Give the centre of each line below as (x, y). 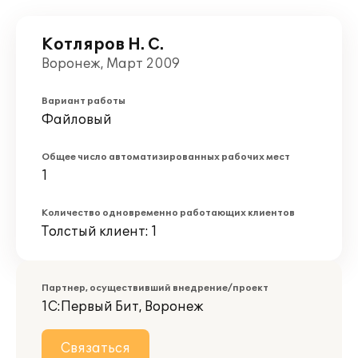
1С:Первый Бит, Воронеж (123, 307)
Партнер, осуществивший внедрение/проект (155, 288)
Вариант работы (84, 101)
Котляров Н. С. (103, 45)
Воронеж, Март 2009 (111, 64)
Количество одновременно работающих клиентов (168, 213)
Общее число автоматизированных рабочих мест (166, 157)
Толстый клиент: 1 (99, 232)
